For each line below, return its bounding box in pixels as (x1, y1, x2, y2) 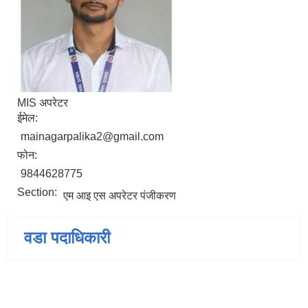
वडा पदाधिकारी (24, 228, 110, 247)
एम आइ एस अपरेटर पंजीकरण (63, 190, 176, 202)
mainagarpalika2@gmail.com (21, 131, 164, 143)
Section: (17, 186, 60, 199)
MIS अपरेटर (17, 97, 68, 109)
